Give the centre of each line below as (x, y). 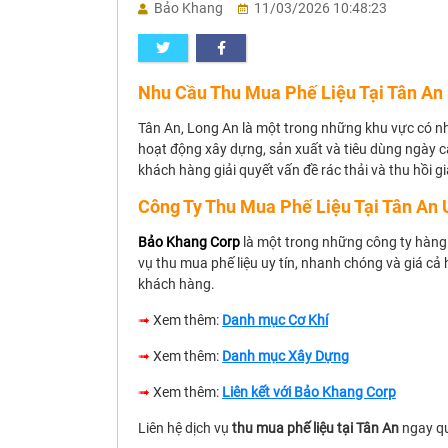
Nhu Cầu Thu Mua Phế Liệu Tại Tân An (290, 92)
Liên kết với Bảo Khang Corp (309, 392)
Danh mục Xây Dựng (285, 356)
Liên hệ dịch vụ (183, 428)
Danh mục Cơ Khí (275, 320)
